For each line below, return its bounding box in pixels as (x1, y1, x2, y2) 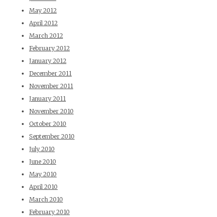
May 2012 (29, 7, 57, 15)
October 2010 (29, 120, 66, 128)
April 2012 (29, 19, 58, 27)
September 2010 (29, 133, 75, 140)
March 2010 (29, 196, 63, 203)
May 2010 (29, 170, 57, 178)
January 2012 (29, 57, 66, 65)
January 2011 (29, 95, 66, 103)
